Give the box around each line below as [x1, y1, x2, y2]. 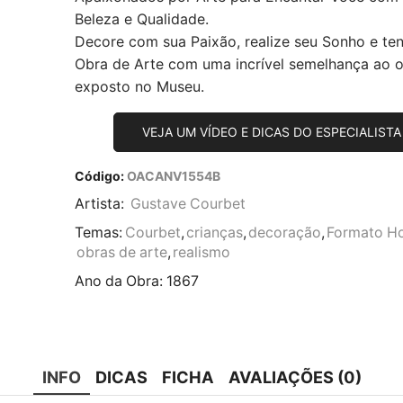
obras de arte [76, 243, 167, 261]
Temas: [74, 223, 122, 241]
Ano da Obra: [74, 272, 166, 290]
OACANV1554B [126, 167, 220, 184]
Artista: [74, 194, 128, 212]
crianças [185, 223, 243, 241]
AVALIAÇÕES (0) [228, 366, 362, 387]
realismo [172, 243, 230, 261]
